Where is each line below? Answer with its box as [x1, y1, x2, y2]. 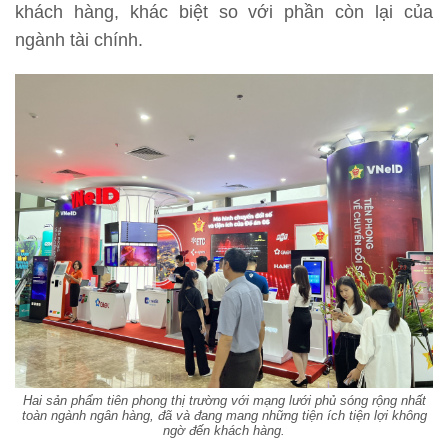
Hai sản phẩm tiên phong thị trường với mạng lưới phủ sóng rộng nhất [22, 392, 426, 408]
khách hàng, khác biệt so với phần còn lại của [15, 2, 433, 23]
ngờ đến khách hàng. [163, 422, 285, 438]
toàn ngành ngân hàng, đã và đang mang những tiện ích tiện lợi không [21, 407, 427, 423]
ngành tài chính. [15, 30, 143, 51]
